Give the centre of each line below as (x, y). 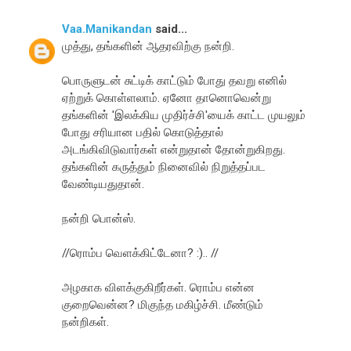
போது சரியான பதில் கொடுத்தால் (143, 132)
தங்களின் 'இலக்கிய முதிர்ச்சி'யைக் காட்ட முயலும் (184, 115)
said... (170, 29)
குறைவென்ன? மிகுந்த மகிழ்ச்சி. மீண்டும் (163, 304)
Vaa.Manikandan (107, 29)
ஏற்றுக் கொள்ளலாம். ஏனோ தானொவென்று (167, 98)
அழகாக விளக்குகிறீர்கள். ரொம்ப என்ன (159, 287)
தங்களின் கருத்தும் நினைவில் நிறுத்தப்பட (164, 166)
